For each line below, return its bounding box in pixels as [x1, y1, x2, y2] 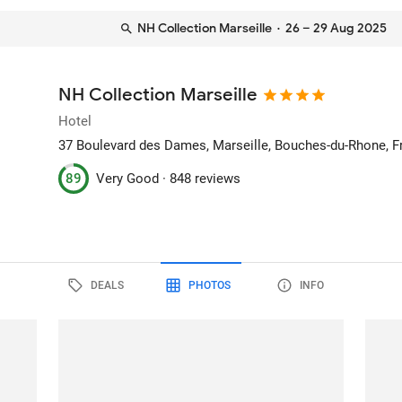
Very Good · [96, 170, 170, 187]
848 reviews [170, 170, 241, 187]
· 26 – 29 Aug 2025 [272, 21, 387, 36]
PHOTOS [188, 278, 231, 292]
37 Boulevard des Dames [58, 137, 207, 153]
